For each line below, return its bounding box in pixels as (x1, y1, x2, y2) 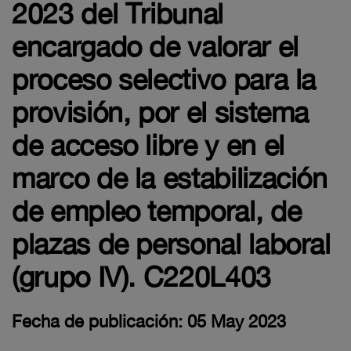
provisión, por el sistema (12, 96, 309, 128)
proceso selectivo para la (12, 63, 317, 96)
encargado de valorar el (12, 30, 299, 63)
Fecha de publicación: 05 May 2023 (12, 311, 286, 331)
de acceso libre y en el (12, 128, 284, 161)
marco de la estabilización (12, 161, 327, 194)
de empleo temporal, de (12, 194, 302, 227)
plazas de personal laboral (12, 227, 331, 260)
